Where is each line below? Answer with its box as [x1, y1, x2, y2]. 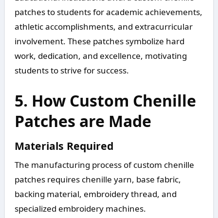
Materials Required [14, 139, 113, 153]
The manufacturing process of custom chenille [14, 159, 194, 170]
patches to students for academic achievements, [14, 6, 202, 18]
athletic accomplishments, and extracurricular [14, 21, 193, 33]
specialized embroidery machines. [14, 202, 146, 214]
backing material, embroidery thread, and [14, 188, 177, 200]
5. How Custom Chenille [14, 90, 196, 111]
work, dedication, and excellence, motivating [14, 50, 187, 62]
